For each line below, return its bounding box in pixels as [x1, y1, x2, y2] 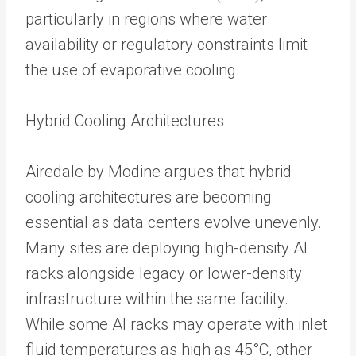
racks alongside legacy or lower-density [25, 263, 302, 283]
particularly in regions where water [25, 9, 267, 29]
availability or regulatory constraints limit [25, 34, 308, 54]
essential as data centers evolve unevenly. [25, 212, 322, 232]
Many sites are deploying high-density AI [25, 238, 308, 257]
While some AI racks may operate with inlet [25, 314, 327, 334]
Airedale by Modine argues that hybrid [25, 161, 292, 181]
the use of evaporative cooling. [25, 60, 240, 79]
